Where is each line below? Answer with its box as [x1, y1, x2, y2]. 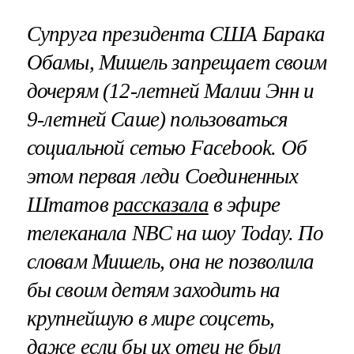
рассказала [112, 192, 209, 217]
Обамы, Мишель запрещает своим [26, 50, 326, 74]
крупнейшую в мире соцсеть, [26, 306, 275, 330]
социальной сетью [26, 135, 190, 160]
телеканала [26, 220, 132, 245]
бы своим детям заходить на [26, 277, 281, 302]
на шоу [171, 220, 240, 245]
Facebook [190, 135, 272, 160]
